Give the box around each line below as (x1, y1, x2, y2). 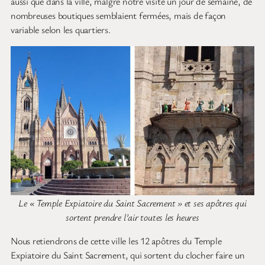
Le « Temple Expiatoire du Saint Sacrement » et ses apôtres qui (18, 196, 247, 209)
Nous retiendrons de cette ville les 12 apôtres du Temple (11, 234, 222, 248)
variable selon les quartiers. (11, 22, 111, 36)
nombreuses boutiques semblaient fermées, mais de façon (11, 8, 227, 22)
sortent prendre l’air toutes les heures (66, 210, 199, 224)
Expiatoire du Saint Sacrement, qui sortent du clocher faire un (11, 248, 245, 262)
